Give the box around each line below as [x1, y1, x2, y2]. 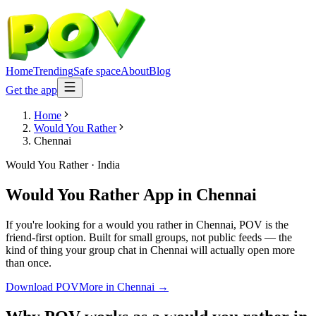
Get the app [6, 84, 57, 96]
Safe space [73, 65, 121, 77]
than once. [6, 256, 51, 269]
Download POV [6, 280, 79, 293]
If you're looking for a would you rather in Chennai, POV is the [6, 218, 288, 231]
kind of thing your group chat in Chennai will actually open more [6, 243, 295, 256]
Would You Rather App [6, 185, 174, 204]
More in [79, 280, 117, 293]
